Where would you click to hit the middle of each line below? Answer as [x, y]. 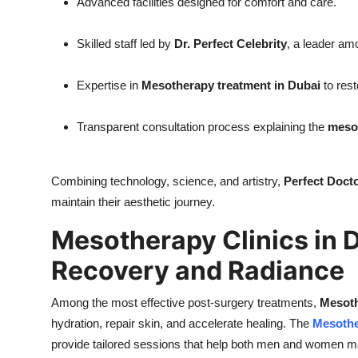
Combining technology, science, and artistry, [167, 181]
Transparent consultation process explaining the [202, 127]
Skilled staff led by [125, 44]
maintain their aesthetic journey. [133, 202]
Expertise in [109, 86]
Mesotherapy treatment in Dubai [231, 86]
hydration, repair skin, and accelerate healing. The [182, 324]
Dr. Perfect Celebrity [231, 44]
